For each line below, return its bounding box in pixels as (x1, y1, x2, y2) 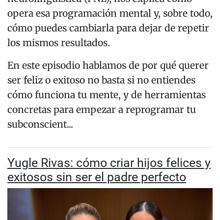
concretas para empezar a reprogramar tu (7, 104, 196, 116)
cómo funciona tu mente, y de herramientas (7, 89, 206, 101)
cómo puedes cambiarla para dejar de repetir (7, 22, 209, 34)
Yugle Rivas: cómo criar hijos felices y (7, 156, 211, 170)
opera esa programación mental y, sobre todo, (7, 7, 213, 20)
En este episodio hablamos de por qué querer (7, 59, 209, 72)
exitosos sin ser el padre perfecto (7, 170, 186, 185)
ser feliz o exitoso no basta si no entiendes (7, 74, 195, 86)
